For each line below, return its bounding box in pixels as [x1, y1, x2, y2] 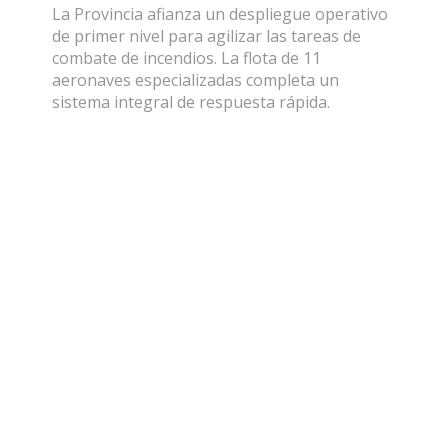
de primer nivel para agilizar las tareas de [52, 25, 361, 48]
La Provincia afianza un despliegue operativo [52, 3, 388, 26]
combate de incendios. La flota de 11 [52, 47, 321, 70]
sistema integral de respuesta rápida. [52, 91, 334, 114]
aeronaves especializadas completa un [52, 69, 339, 92]
